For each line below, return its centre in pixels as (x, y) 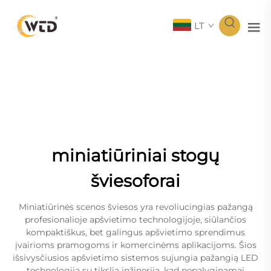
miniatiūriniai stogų (135, 155)
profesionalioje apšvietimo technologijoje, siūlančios (135, 219)
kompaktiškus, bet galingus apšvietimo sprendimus (135, 232)
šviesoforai (135, 181)
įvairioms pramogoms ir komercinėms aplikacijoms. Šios (135, 245)
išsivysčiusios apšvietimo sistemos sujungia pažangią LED (135, 257)
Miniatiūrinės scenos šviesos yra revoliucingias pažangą (135, 207)
